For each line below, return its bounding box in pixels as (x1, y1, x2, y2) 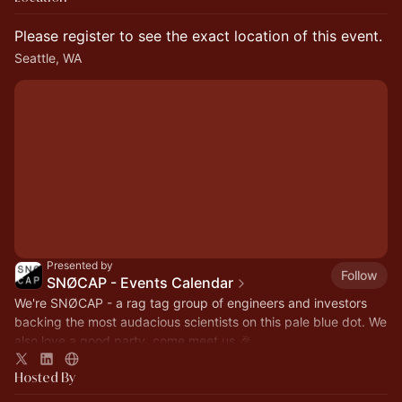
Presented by (47, 258, 113, 272)
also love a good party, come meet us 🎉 (14, 332, 251, 348)
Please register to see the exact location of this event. (14, 26, 382, 45)
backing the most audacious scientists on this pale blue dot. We (14, 313, 387, 329)
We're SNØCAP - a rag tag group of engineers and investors (14, 294, 367, 310)
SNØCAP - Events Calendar (47, 273, 233, 292)
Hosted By (14, 368, 75, 386)
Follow (341, 267, 378, 284)
